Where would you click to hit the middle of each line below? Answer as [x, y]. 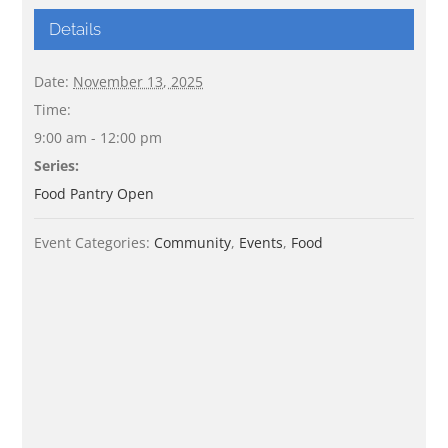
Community [193, 242]
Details [75, 28]
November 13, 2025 [138, 81]
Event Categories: [92, 242]
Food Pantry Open [94, 193]
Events [261, 242]
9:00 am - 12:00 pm [98, 137]
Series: [57, 165]
